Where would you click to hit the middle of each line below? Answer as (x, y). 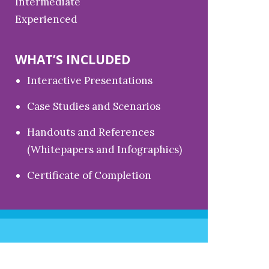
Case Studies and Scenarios (94, 106)
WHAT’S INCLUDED (73, 59)
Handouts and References (91, 132)
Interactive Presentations (90, 80)
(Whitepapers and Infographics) (105, 150)
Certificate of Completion (89, 175)
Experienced (47, 19)
